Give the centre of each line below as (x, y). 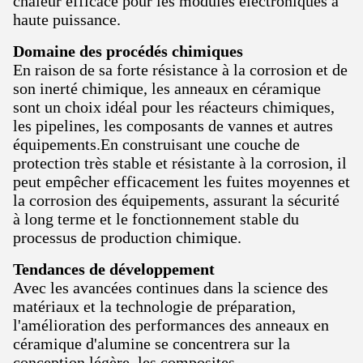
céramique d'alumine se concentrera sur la (152, 344)
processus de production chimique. (127, 238)
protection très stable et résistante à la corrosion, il (180, 163)
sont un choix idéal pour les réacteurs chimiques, (174, 107)
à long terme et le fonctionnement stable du (156, 219)
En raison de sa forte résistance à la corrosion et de (180, 70)
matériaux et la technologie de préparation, (154, 307)
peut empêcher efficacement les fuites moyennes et (181, 182)
